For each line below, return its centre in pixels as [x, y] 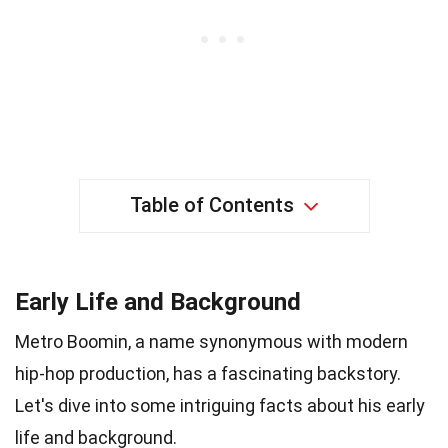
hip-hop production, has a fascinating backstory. [208, 373]
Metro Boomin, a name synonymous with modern [211, 341]
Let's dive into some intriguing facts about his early [220, 405]
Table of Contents [211, 204]
